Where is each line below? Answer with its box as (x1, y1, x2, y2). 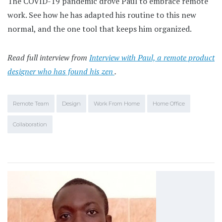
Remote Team (13, 100, 49, 107)
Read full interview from (7, 52, 89, 63)
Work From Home (94, 100, 140, 107)
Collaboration (13, 120, 47, 128)
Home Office (153, 100, 185, 107)
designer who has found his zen (7, 65, 114, 77)
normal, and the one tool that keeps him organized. (7, 23, 192, 34)
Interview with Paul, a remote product (89, 52, 215, 63)
